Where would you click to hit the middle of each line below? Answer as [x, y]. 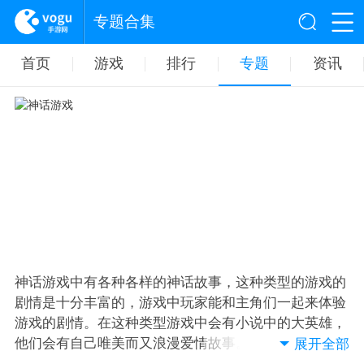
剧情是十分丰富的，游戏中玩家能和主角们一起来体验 [180, 302]
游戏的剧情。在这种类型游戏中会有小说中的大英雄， [180, 323]
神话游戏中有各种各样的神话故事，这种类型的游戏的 [180, 282]
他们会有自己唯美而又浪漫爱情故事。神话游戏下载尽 [180, 343]
